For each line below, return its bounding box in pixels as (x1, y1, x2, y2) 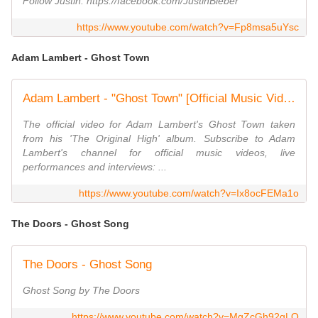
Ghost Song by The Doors (23, 285, 140, 297)
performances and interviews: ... (23, 161, 167, 173)
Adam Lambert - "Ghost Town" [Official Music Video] (283, 92, 295, 106)
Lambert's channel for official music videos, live (23, 147, 295, 159)
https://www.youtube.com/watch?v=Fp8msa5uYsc (77, 21, 299, 33)
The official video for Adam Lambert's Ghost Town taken (23, 119, 295, 131)
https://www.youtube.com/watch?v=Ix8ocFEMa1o (79, 187, 299, 199)
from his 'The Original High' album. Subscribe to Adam (23, 133, 295, 145)
